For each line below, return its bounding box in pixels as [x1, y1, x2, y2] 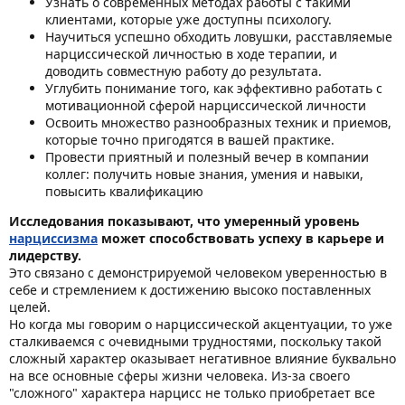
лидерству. [9, 246, 81, 264]
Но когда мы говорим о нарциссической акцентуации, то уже [9, 315, 392, 333]
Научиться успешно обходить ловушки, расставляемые [45, 27, 392, 45]
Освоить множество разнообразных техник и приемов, [45, 113, 391, 131]
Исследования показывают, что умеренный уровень [9, 212, 360, 230]
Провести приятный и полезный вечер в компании [45, 147, 369, 165]
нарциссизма [9, 229, 98, 247]
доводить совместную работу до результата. [45, 61, 322, 80]
